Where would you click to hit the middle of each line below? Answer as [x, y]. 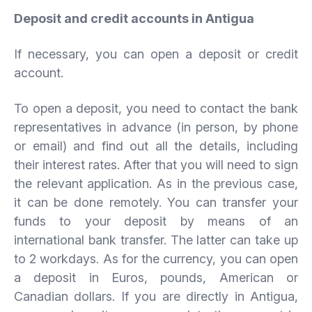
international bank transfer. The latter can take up [156, 240]
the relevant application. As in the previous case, [156, 183]
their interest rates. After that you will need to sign [156, 164]
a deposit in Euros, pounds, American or [156, 277]
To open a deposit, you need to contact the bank [156, 108]
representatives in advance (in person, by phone [156, 127]
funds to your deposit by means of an [156, 221]
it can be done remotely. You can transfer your [156, 202]
